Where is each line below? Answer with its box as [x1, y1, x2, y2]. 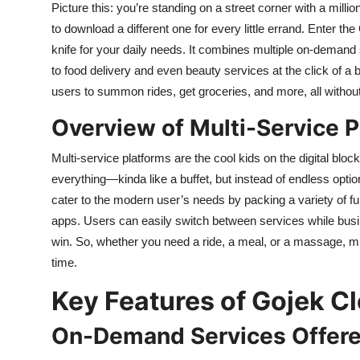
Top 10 [12, 6, 53, 22]
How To [12, 45, 59, 61]
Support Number [12, 84, 114, 100]
